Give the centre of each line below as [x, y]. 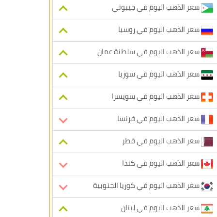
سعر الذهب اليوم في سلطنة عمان [149, 52]
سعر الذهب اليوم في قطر [162, 141]
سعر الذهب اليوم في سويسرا [156, 96]
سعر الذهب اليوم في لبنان [161, 208]
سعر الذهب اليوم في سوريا [160, 74]
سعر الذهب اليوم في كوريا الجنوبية [147, 186]
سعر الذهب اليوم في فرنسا [159, 119]
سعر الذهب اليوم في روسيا [160, 30]
